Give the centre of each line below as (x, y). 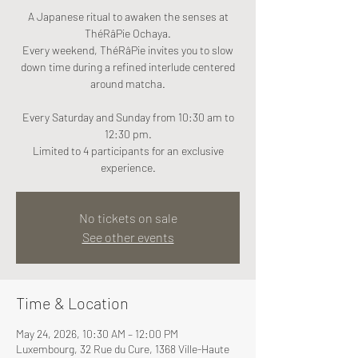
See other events (128, 237)
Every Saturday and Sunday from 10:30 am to (128, 117)
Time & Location (72, 303)
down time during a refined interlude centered (128, 67)
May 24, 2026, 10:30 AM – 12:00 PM (97, 334)
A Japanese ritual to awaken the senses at (128, 16)
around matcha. (128, 84)
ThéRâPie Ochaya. (128, 33)
